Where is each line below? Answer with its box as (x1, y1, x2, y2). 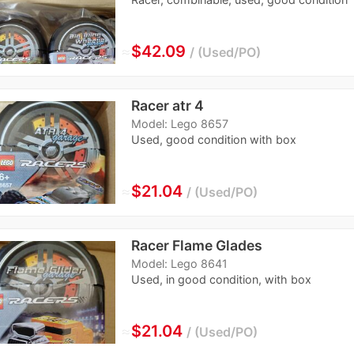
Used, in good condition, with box (130, 273, 311, 287)
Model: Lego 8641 (130, 257, 228, 271)
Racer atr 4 (130, 97, 204, 115)
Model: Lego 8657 (130, 117, 228, 131)
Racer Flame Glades (130, 237, 262, 254)
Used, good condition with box (130, 133, 296, 147)
